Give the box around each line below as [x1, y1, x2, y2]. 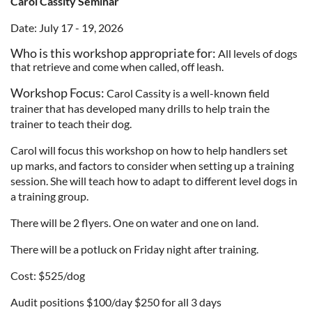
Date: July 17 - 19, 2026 [10, 20, 125, 34]
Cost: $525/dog [10, 268, 85, 282]
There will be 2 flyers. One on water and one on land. [10, 215, 258, 229]
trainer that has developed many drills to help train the [10, 101, 270, 115]
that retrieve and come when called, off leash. [10, 59, 224, 73]
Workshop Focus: [10, 84, 104, 100]
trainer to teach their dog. [10, 116, 132, 130]
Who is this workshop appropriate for [10, 45, 212, 61]
